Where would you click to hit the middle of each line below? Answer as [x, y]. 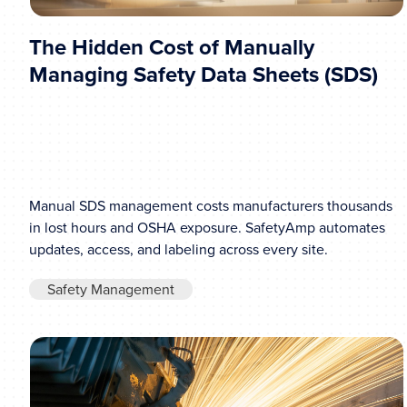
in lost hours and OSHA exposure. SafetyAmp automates [207, 227]
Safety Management [111, 289]
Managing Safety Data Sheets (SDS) [203, 75]
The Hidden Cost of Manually [172, 48]
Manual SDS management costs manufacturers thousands [211, 205]
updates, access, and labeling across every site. [179, 249]
